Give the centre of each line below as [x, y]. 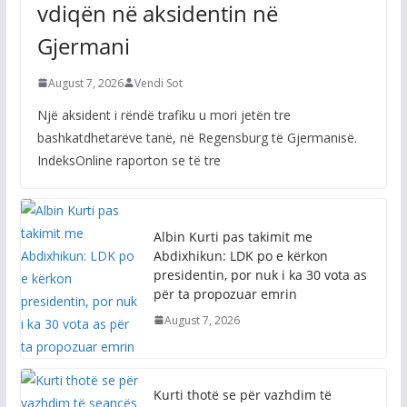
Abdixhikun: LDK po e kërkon [240, 219]
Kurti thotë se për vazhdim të [242, 359]
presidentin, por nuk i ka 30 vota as [260, 238]
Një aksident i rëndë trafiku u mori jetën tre [164, 78]
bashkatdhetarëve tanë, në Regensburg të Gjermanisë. [197, 101]
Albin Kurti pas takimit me [233, 200]
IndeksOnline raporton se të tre [129, 124]
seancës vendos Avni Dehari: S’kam [259, 378]
